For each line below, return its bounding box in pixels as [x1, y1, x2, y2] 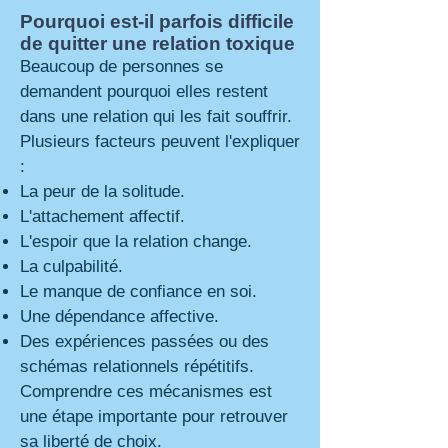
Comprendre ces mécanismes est [20, 382, 272, 401]
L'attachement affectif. [20, 207, 185, 226]
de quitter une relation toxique [20, 33, 300, 54]
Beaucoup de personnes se [20, 57, 223, 76]
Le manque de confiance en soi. [20, 282, 257, 301]
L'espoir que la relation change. [20, 232, 252, 251]
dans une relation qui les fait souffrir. [20, 107, 292, 126]
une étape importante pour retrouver [20, 407, 288, 426]
